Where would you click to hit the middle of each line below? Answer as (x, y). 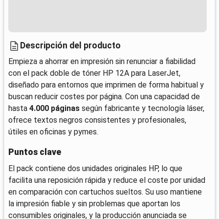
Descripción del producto (70, 46)
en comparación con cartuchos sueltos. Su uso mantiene (105, 192)
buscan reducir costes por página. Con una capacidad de (104, 96)
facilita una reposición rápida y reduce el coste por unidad (107, 180)
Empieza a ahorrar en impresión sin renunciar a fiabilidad (102, 61)
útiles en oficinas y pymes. (53, 131)
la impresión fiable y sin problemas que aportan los (94, 204)
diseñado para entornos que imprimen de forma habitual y (106, 85)
